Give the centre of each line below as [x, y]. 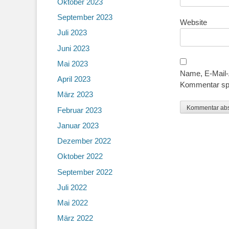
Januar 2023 [78, 125]
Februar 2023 [79, 110]
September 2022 [85, 172]
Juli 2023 [72, 33]
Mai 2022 [73, 203]
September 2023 [85, 17]
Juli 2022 [72, 187]
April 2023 [74, 79]
